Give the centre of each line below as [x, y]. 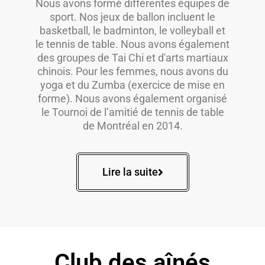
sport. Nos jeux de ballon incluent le [132, 17]
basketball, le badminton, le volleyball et [132, 31]
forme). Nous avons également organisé [132, 99]
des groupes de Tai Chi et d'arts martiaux [132, 58]
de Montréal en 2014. [132, 126]
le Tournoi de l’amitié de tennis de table [132, 112]
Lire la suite [130, 172]
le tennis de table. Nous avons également [132, 44]
